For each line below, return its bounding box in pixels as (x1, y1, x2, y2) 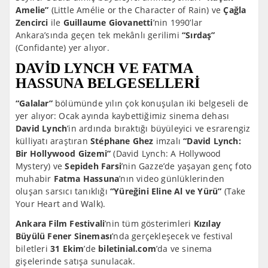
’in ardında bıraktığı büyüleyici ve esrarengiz (67, 122, 251, 134)
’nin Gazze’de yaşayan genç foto (121, 160, 252, 172)
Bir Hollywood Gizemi (16, 147, 107, 159)
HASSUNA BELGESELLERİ (16, 75, 200, 91)
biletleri (16, 242, 48, 254)
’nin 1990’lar (153, 16, 203, 28)
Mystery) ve (16, 160, 65, 172)
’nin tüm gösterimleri (105, 217, 194, 229)
